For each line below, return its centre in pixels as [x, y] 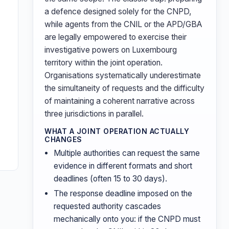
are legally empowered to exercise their [116, 37]
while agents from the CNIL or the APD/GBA [123, 24]
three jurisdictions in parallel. [94, 114]
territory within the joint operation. [104, 63]
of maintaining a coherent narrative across [120, 101]
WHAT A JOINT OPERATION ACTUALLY [117, 131]
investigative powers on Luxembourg [111, 50]
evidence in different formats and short [123, 166]
